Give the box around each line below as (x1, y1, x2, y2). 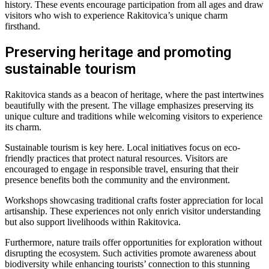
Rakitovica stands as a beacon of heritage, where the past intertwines (5, 89, 264, 100)
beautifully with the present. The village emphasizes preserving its (5, 100, 253, 110)
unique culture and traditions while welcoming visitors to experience (5, 110, 262, 121)
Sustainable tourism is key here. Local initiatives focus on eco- (5, 142, 240, 153)
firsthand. (5, 20, 40, 31)
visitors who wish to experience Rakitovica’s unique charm (5, 10, 228, 20)
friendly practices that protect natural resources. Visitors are (5, 153, 228, 163)
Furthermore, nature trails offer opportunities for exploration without (5, 237, 262, 247)
